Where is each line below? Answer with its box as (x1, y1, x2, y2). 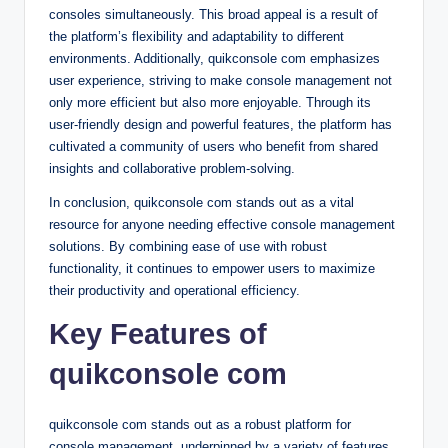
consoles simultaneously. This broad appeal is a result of (49, 6, 378, 22)
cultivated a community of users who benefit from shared (49, 138, 378, 154)
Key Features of (49, 317, 267, 350)
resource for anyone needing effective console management (49, 216, 395, 232)
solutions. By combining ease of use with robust (49, 238, 327, 254)
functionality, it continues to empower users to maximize (49, 260, 375, 276)
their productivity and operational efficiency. (49, 282, 300, 298)
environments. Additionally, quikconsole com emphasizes (49, 50, 380, 66)
